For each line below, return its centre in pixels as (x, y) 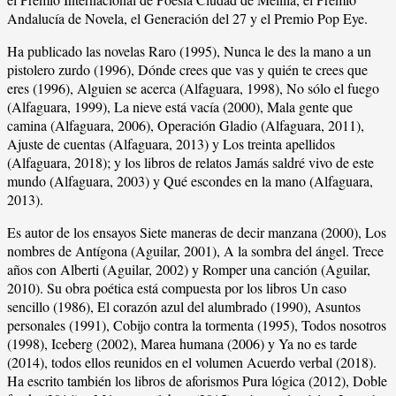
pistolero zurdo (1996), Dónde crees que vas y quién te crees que (187, 69)
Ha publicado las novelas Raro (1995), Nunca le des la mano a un (189, 50)
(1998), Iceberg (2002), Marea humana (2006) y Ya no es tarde (182, 343)
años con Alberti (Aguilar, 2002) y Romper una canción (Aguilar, (189, 269)
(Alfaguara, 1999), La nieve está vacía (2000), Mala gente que (180, 106)
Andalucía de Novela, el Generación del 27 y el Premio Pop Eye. (187, 18)
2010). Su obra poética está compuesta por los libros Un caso (177, 287)
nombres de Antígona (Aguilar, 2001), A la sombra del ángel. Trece (195, 250)
